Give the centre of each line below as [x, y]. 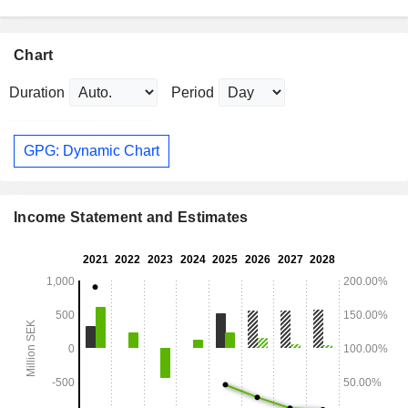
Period [193, 93]
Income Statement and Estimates [131, 217]
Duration [37, 93]
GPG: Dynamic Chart [92, 150]
